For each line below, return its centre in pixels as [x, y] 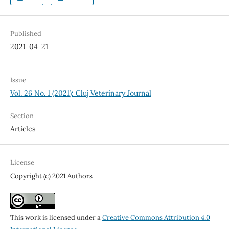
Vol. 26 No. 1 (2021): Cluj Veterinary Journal [81, 93]
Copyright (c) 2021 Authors [51, 176]
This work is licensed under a [56, 218]
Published [26, 34]
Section [22, 116]
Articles [22, 129]
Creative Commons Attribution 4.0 [156, 218]
